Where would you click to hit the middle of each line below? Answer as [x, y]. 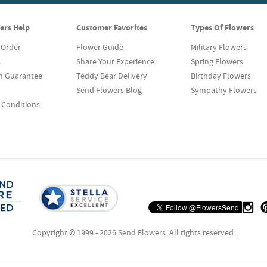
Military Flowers [219, 47]
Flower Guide [100, 47]
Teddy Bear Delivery [112, 76]
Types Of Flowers [222, 27]
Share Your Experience [115, 61]
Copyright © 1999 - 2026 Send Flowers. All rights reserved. [133, 232]
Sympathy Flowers [224, 90]
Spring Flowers [217, 61]
